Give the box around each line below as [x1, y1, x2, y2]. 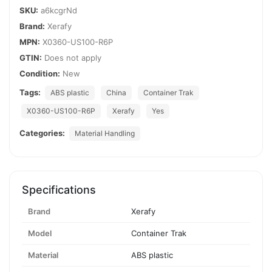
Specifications [22, 183, 96, 196]
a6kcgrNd [41, 5, 77, 15]
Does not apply [42, 52, 101, 63]
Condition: [19, 68, 60, 78]
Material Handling [75, 128, 135, 138]
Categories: [19, 127, 65, 138]
